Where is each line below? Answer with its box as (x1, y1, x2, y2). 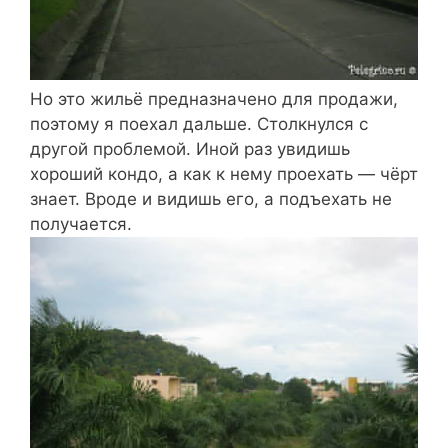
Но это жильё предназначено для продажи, (30, 89, 398, 110)
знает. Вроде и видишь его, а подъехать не (30, 189, 392, 210)
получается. (30, 214, 132, 235)
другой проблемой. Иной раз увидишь (30, 139, 350, 160)
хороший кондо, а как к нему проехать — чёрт (30, 164, 418, 185)
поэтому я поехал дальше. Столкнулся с (30, 114, 368, 135)
